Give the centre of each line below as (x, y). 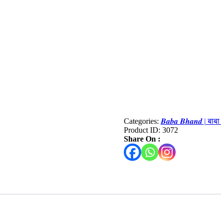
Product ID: (143, 130)
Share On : (142, 139)
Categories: (142, 121)
